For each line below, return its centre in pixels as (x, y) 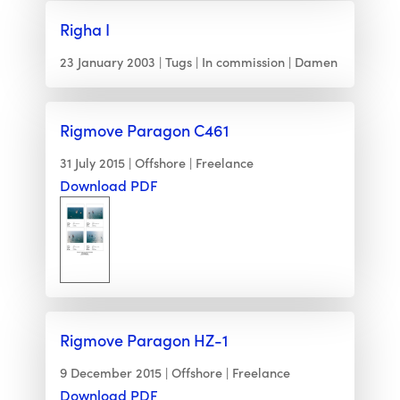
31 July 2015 (92, 163)
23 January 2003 (107, 62)
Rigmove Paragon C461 (144, 130)
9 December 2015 (110, 373)
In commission (243, 62)
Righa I (84, 29)
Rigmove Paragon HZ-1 (143, 340)
